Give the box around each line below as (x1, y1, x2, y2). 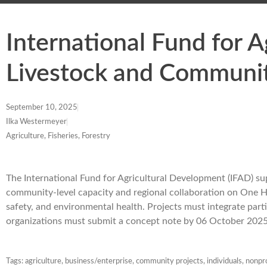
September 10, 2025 (6, 104, 77, 111)
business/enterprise (65, 257, 132, 265)
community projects (136, 257, 203, 265)
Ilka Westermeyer (6, 118, 67, 126)
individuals (207, 257, 242, 265)
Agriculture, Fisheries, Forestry (6, 132, 110, 140)
